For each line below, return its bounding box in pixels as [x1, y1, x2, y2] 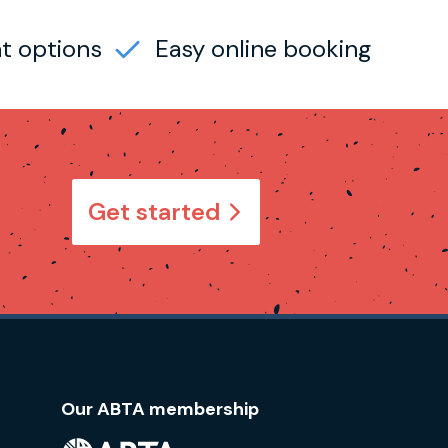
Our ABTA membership [61, 397, 260, 421]
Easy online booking [155, 33, 372, 64]
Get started [88, 196, 222, 227]
